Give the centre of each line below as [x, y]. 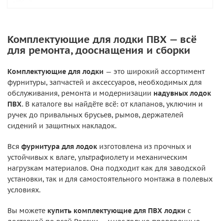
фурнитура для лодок [59, 147]
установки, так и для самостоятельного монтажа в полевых [110, 179]
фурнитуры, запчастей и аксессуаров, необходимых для [105, 82]
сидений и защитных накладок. [62, 126]
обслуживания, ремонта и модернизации [80, 93]
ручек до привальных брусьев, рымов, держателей [95, 115]
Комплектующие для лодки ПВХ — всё [102, 39]
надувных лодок [182, 93]
